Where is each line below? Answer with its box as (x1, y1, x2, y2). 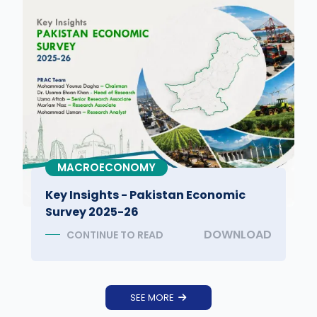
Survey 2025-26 (45, 204, 139, 221)
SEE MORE (129, 291, 174, 305)
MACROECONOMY (57, 160, 156, 175)
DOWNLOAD (204, 226, 272, 243)
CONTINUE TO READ (67, 228, 163, 243)
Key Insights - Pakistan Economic (45, 187, 246, 204)
